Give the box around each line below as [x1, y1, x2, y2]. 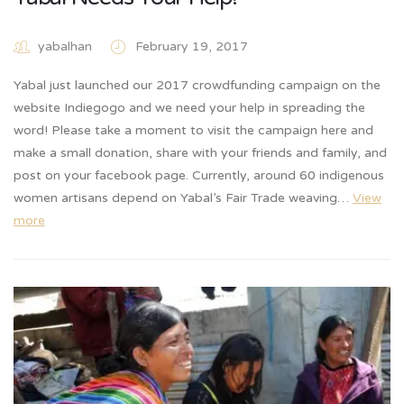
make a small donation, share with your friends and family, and [14, 145, 387, 161]
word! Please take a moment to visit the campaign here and [14, 123, 373, 139]
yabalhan [38, 39, 92, 54]
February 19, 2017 [135, 39, 248, 54]
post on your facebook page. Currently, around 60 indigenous [14, 168, 384, 184]
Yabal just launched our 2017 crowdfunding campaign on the [14, 78, 381, 94]
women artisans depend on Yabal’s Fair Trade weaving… [14, 190, 353, 207]
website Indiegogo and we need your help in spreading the [14, 100, 365, 116]
